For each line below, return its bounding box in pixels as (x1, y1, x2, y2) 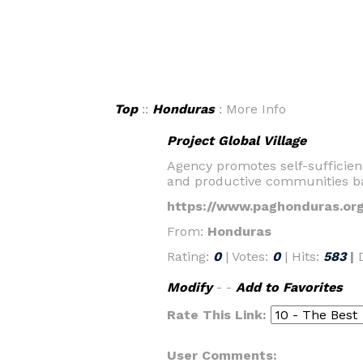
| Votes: (224, 249, 272, 264)
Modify (166, 280, 212, 295)
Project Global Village (166, 133, 306, 148)
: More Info (215, 101, 286, 117)
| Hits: (284, 249, 323, 264)
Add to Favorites (235, 280, 343, 295)
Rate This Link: (166, 307, 271, 322)
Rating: (166, 249, 213, 264)
